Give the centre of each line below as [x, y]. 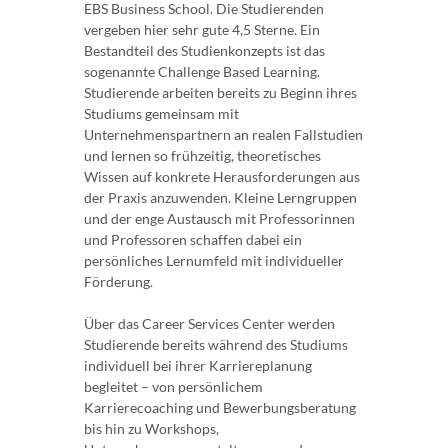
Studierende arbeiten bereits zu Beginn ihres [220, 93]
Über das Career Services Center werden [209, 324]
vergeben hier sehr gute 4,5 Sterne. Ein [202, 30]
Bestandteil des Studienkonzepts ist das [204, 51]
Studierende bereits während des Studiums [216, 345]
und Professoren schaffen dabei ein [193, 240]
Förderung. [118, 282]
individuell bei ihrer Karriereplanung [198, 366]
